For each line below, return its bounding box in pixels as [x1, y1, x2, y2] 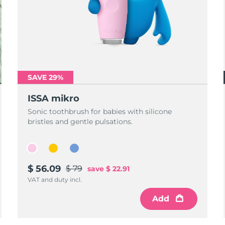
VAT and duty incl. [27, 176, 82, 183]
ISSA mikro [27, 93, 79, 104]
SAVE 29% [27, 73, 63, 82]
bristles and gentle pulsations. [27, 117, 133, 126]
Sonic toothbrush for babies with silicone [27, 107, 172, 116]
